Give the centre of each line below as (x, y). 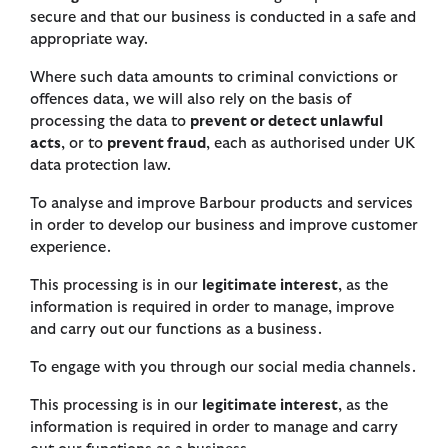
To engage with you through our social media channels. (223, 368)
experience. (70, 248)
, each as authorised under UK (310, 144)
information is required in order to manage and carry (214, 428)
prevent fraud (156, 144)
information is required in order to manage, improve (212, 308)
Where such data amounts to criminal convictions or (214, 78)
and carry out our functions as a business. (176, 330)
